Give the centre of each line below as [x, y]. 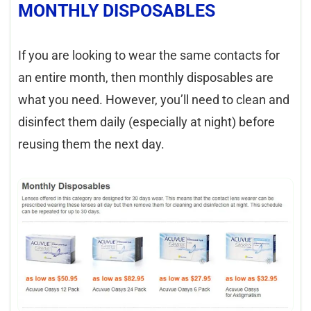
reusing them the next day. [91, 144]
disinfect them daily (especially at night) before [146, 121]
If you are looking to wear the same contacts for [149, 55]
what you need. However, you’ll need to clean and [154, 99]
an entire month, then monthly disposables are [146, 77]
